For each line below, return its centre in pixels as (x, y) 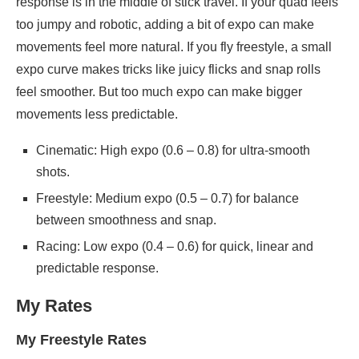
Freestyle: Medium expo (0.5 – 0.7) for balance (167, 199)
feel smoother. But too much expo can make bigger (159, 92)
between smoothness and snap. (126, 220)
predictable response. (97, 268)
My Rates (54, 306)
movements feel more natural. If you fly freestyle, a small (174, 47)
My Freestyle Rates (81, 340)
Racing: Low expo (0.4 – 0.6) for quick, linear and (175, 247)
